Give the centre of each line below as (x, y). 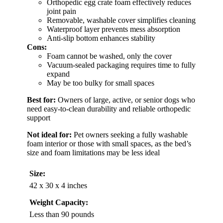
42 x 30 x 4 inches (58, 186)
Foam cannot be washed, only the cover (109, 56)
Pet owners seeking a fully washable (130, 135)
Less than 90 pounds (62, 215)
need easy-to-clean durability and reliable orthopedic (109, 109)
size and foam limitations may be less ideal (93, 153)
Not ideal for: (49, 135)
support (39, 118)
